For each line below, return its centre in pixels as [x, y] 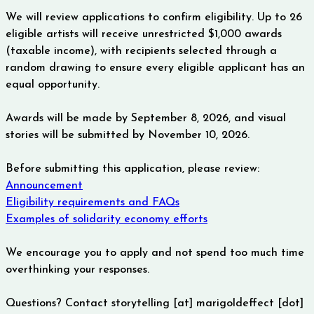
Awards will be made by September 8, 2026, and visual [146, 118]
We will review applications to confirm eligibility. [131, 17]
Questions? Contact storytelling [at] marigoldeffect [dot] [155, 303]
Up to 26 [280, 17]
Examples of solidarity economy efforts [107, 219]
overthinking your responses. [79, 269]
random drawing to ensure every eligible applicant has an [155, 68]
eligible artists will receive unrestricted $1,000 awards [144, 34]
